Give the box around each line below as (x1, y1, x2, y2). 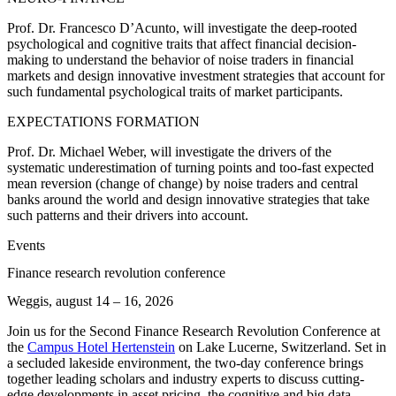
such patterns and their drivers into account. (7, 207, 248, 223)
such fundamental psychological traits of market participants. (7, 83, 343, 99)
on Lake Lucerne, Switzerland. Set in (175, 339, 386, 354)
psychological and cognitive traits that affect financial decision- (7, 35, 356, 51)
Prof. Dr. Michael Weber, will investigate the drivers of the (7, 143, 331, 159)
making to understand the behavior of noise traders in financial (7, 51, 354, 67)
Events (7, 237, 45, 253)
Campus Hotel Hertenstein (27, 339, 175, 354)
